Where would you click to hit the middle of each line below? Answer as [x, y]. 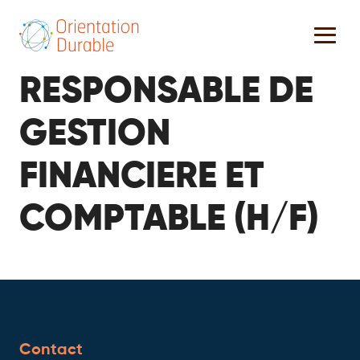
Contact [51, 350]
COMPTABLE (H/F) [169, 219]
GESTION [95, 134]
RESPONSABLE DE [166, 92]
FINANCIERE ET [142, 177]
